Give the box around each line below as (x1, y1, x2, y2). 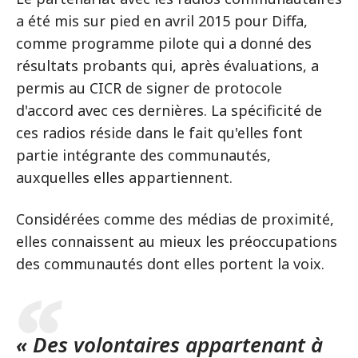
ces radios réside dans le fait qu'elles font (16, 122, 303, 142)
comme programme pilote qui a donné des (16, 33, 312, 53)
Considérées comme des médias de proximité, (16, 209, 334, 229)
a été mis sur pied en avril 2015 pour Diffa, (16, 10, 308, 30)
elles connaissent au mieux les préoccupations (16, 231, 337, 251)
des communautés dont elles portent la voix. (16, 253, 324, 273)
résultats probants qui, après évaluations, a (16, 55, 319, 75)
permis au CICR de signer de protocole (16, 78, 282, 97)
